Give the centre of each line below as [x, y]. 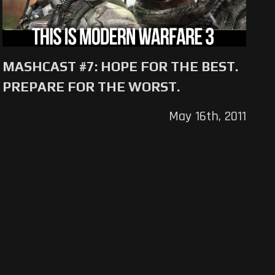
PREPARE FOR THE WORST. [91, 87]
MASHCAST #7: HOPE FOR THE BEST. [121, 67]
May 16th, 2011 [207, 117]
